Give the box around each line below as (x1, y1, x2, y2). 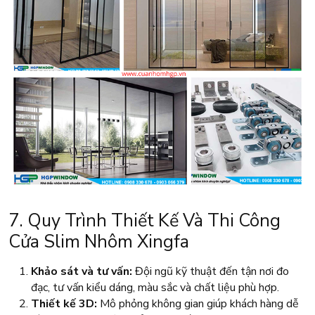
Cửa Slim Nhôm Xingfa (8, 229, 189, 255)
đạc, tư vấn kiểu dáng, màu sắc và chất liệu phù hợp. (31, 280, 279, 296)
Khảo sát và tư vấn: (31, 264, 132, 280)
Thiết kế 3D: (31, 296, 97, 312)
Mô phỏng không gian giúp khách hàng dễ (97, 296, 299, 312)
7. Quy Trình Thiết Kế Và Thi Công (8, 208, 281, 233)
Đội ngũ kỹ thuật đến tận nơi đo (132, 264, 289, 280)
